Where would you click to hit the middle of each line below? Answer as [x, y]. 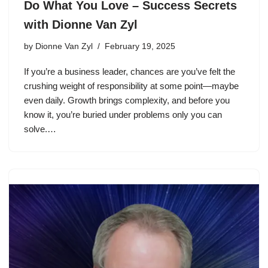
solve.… [41, 129]
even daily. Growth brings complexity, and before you [127, 100]
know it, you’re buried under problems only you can [123, 115]
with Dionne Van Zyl [81, 25]
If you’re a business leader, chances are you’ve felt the [130, 71]
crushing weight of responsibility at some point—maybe [131, 86]
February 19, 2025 [140, 46]
